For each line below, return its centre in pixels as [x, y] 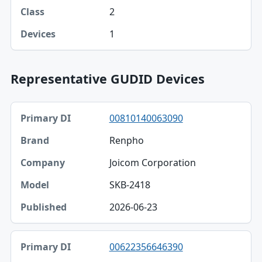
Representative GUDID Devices [107, 79]
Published [42, 217]
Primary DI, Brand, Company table [85, 108]
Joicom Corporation [152, 163]
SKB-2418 [130, 185]
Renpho [126, 140]
